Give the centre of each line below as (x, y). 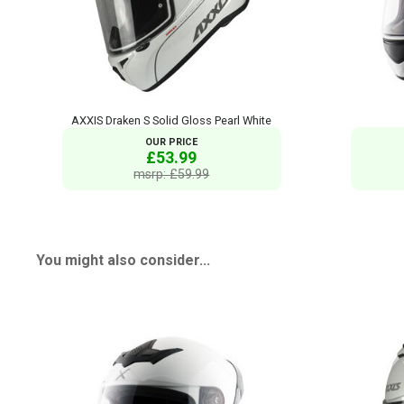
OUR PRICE (172, 142)
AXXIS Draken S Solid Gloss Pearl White (172, 120)
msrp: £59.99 (172, 174)
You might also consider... (123, 261)
